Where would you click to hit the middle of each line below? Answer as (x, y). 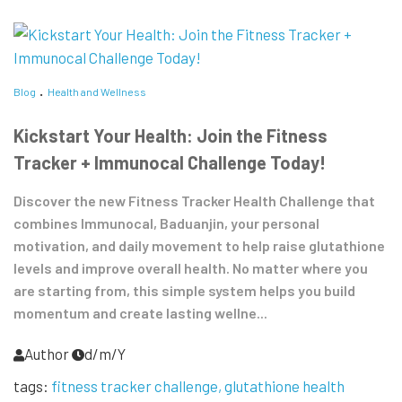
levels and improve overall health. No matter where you (191, 268)
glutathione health (284, 386)
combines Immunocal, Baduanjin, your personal (166, 223)
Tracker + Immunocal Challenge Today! (170, 163)
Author (47, 354)
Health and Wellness (97, 92)
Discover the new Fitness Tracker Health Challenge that (194, 201)
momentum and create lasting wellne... (140, 313)
